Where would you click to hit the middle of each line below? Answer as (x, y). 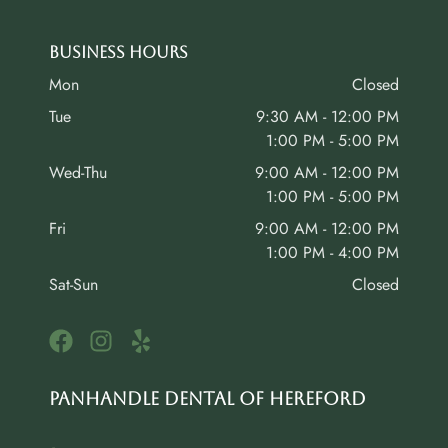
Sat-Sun (73, 284)
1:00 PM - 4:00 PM (332, 252)
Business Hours (118, 52)
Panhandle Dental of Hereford (207, 398)
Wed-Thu (78, 172)
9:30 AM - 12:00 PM (327, 116)
